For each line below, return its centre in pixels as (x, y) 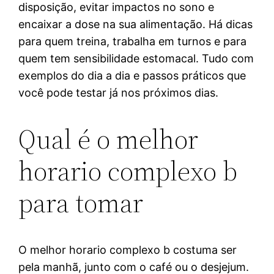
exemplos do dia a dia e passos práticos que (132, 75)
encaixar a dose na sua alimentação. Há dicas (136, 24)
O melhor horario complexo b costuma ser (128, 250)
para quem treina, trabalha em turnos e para (133, 41)
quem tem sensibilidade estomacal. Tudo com (136, 58)
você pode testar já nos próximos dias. (119, 92)
